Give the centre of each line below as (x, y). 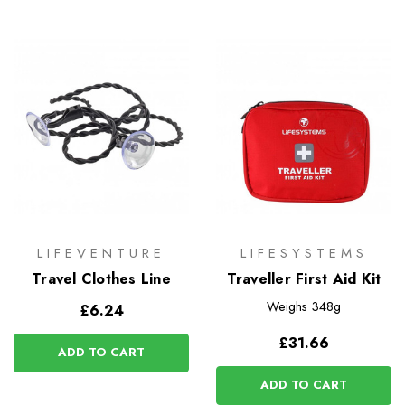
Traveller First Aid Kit (304, 278)
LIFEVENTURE (101, 253)
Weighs (287, 306)
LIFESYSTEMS (304, 253)
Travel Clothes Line (101, 278)
